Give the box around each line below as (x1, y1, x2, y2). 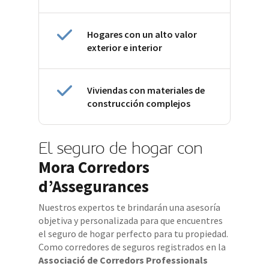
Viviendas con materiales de (87, 83, 205, 96)
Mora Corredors (38, 156, 150, 177)
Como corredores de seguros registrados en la (38, 240, 226, 253)
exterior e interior (87, 41, 163, 53)
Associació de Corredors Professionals (38, 253, 208, 266)
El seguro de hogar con (38, 138, 204, 158)
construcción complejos (87, 97, 191, 109)
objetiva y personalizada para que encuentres (38, 214, 223, 226)
